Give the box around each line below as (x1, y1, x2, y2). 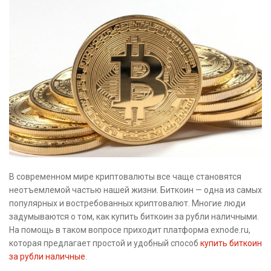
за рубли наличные (9, 251, 85, 261)
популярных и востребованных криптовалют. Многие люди (9, 198, 246, 208)
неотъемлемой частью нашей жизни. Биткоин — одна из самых (9, 184, 262, 195)
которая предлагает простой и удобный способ (9, 238, 200, 248)
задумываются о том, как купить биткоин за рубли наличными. (9, 211, 259, 221)
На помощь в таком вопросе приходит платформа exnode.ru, (9, 224, 250, 235)
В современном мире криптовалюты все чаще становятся (9, 171, 241, 181)
